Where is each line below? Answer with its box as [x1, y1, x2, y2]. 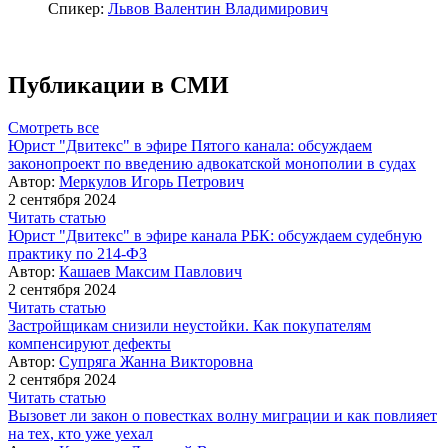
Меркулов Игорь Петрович [59, 173, 244, 191]
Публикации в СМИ [8, 72, 229, 99]
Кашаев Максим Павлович [59, 263, 242, 281]
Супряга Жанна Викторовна [59, 353, 253, 371]
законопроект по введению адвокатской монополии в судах [8, 155, 416, 173]
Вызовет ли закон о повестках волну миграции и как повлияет [8, 407, 437, 425]
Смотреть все [8, 119, 99, 137]
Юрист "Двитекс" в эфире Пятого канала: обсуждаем [8, 137, 372, 155]
